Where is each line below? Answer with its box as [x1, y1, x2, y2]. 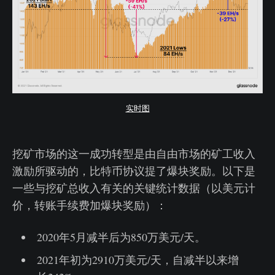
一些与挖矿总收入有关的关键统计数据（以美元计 [12, 180, 255, 195]
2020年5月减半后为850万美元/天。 [36, 229, 206, 244]
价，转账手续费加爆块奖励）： [12, 197, 167, 212]
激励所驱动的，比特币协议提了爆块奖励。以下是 [12, 163, 255, 178]
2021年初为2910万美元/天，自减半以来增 [36, 252, 239, 267]
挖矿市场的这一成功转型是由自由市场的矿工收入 [12, 145, 255, 161]
